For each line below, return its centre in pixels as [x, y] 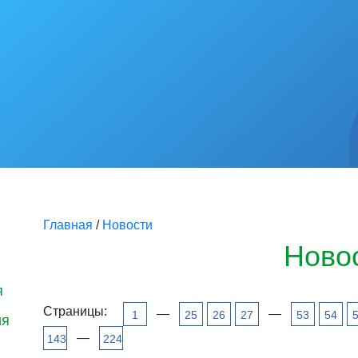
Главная [70, 225]
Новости [127, 225]
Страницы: [75, 311]
